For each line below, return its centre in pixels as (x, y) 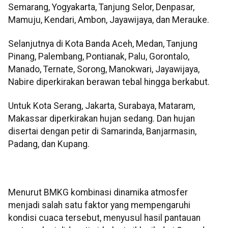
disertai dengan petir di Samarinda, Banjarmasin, (102, 132)
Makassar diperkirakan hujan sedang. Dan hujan (102, 119)
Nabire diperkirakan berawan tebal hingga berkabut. (109, 82)
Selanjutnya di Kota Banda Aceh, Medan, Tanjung (103, 44)
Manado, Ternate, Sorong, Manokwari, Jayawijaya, (104, 69)
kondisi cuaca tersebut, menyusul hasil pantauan (104, 218)
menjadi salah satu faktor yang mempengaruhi (99, 205)
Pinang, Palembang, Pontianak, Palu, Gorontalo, (99, 56)
